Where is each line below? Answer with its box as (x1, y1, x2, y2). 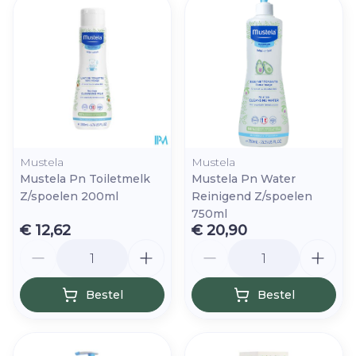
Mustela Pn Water (192, 172, 296, 186)
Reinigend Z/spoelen (192, 189, 312, 203)
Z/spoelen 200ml (20, 189, 118, 203)
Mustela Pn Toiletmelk (20, 172, 150, 186)
